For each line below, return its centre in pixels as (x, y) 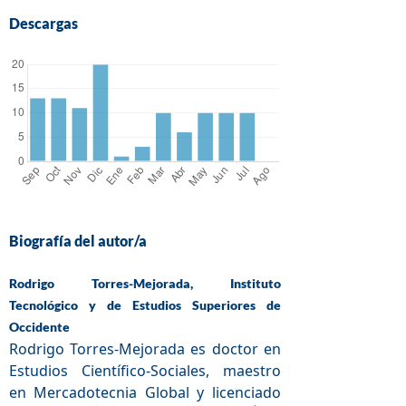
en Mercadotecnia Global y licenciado (145, 393)
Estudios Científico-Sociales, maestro (145, 371)
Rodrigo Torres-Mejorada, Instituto (145, 284)
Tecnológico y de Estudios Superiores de (145, 305)
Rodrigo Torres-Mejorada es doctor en (145, 349)
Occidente (39, 327)
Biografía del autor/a (77, 241)
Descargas (43, 24)
